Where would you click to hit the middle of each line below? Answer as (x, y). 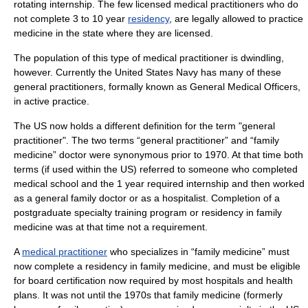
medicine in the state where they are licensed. (113, 33)
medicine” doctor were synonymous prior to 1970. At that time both (158, 155)
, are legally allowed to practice (236, 19)
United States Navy (156, 72)
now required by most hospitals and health (199, 280)
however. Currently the (64, 72)
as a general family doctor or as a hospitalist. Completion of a (147, 198)
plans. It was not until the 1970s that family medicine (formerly (148, 295)
